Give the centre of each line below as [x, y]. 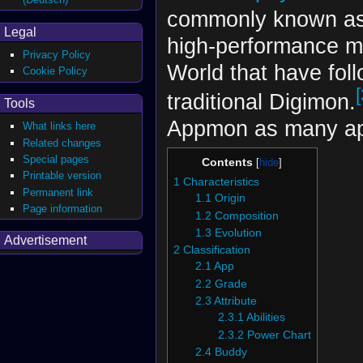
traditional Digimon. [261, 102]
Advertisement [45, 241]
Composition [247, 216]
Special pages [56, 159]
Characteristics [221, 182]
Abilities [265, 318]
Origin [231, 199]
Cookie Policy [56, 71]
